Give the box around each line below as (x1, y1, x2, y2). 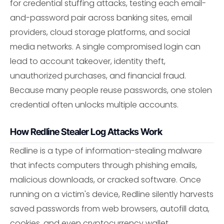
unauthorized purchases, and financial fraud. (10, 70, 186, 82)
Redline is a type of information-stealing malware (10, 144, 202, 156)
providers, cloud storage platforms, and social (10, 26, 190, 38)
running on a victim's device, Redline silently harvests (10, 188, 213, 200)
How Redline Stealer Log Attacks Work (10, 126, 162, 137)
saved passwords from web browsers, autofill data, (10, 202, 209, 214)
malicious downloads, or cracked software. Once (10, 173, 201, 185)
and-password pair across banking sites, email (10, 12, 192, 24)
